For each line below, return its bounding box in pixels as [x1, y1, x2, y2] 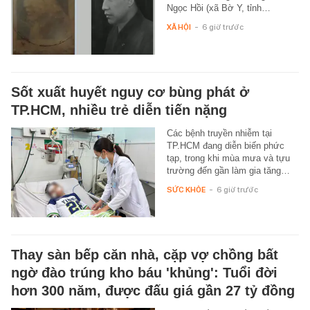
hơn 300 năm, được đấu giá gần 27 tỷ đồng [11, 282, 295, 298]
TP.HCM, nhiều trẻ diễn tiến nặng [11, 102, 227, 118]
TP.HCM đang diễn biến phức [166, 140, 284, 151]
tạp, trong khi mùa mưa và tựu [166, 152, 290, 163]
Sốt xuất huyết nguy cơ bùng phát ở [11, 84, 249, 100]
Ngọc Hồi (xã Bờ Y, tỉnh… [166, 2, 271, 13]
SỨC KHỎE [166, 184, 206, 194]
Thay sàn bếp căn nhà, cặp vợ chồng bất [11, 246, 278, 262]
